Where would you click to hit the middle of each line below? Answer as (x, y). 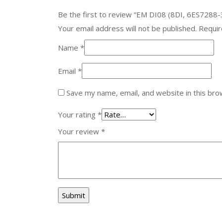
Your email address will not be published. (127, 28)
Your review (80, 131)
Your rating (78, 114)
